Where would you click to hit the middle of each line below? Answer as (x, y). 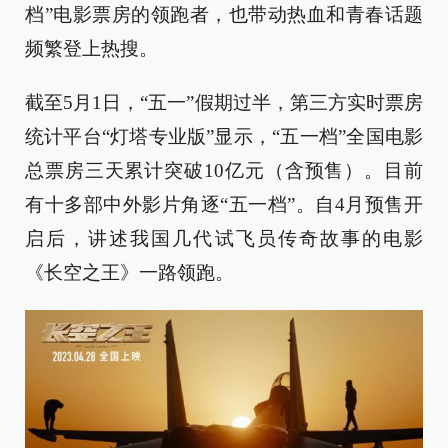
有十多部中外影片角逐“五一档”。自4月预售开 (224, 204)
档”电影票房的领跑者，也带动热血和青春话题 (224, 14)
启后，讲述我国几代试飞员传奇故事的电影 (224, 238)
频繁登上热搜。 (91, 48)
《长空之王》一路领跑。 (129, 272)
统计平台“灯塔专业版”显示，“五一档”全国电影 (224, 136)
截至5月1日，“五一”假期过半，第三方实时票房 (224, 102)
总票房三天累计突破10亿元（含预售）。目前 (224, 170)
